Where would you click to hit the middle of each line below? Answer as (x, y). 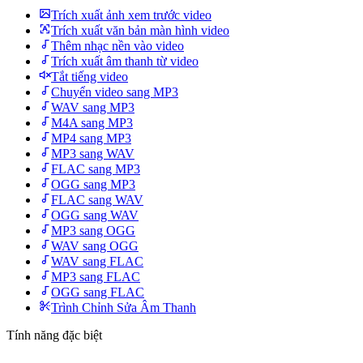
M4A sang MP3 (92, 123)
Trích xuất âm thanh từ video (125, 61)
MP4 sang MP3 (91, 138)
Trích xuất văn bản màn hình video (140, 30)
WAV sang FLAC (97, 261)
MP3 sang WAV (93, 154)
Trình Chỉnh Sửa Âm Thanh (124, 307)
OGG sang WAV (95, 215)
